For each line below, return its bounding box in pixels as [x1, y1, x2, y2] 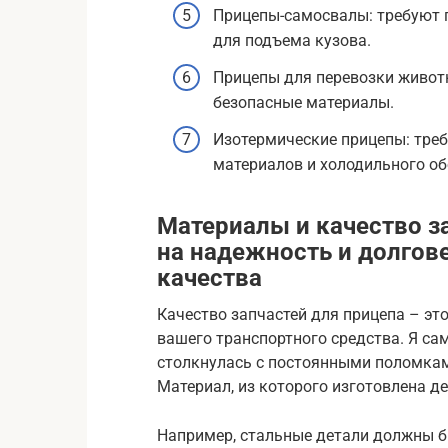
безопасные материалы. [213, 93, 394, 113]
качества [157, 264, 262, 293]
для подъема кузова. [213, 30, 371, 50]
